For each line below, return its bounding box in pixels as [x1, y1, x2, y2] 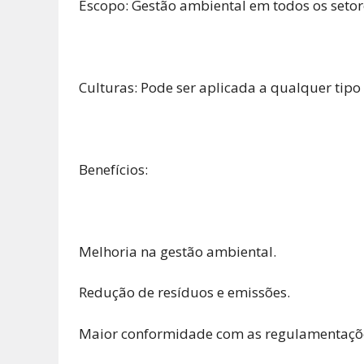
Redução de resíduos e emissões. [79, 283, 290, 302]
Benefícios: [79, 159, 148, 179]
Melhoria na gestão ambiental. [79, 241, 276, 261]
